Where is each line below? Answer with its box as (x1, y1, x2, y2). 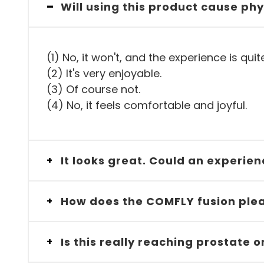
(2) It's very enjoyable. (46, 66, 161, 81)
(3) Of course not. (46, 82, 140, 97)
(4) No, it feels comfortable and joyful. (46, 98, 247, 113)
